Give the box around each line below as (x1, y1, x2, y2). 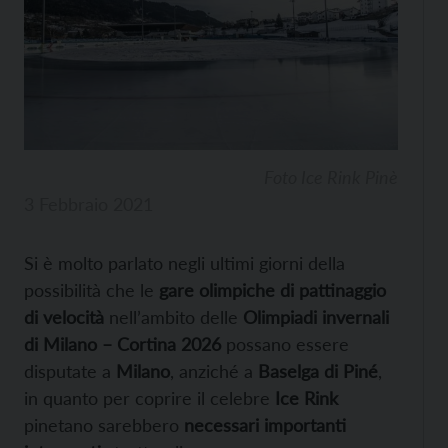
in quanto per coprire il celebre (24, 387, 275, 410)
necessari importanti (179, 414, 346, 437)
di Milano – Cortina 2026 (24, 333, 221, 356)
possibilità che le (24, 279, 154, 302)
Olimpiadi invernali (243, 306, 389, 329)
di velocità (24, 306, 104, 329)
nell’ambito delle (104, 306, 243, 329)
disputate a (24, 360, 116, 383)
